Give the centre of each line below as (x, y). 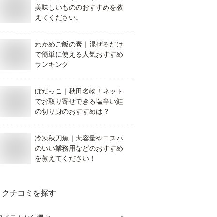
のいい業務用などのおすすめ (79, 148)
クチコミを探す (29, 193)
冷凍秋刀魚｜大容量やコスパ (79, 138)
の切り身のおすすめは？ (72, 111)
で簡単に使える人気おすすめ (79, 54)
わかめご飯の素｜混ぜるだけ (79, 44)
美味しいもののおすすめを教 (79, 7)
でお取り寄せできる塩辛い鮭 (79, 101)
